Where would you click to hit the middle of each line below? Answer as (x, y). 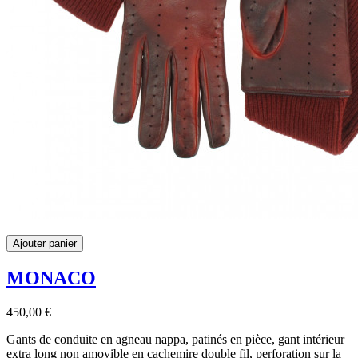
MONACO (51, 278)
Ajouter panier (45, 243)
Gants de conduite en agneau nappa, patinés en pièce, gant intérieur (175, 339)
